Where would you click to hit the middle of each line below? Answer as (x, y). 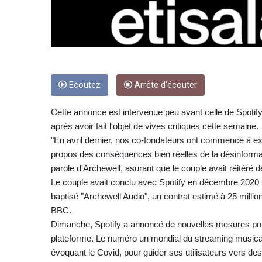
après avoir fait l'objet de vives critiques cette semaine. (155, 126)
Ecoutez (84, 85)
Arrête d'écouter (165, 85)
